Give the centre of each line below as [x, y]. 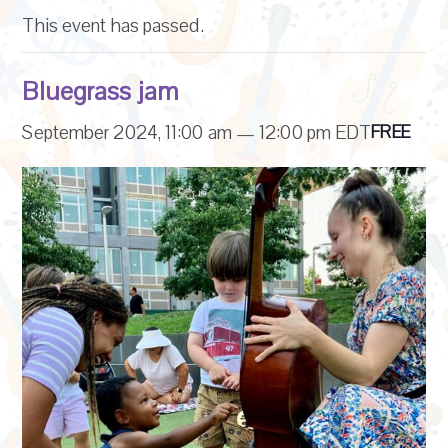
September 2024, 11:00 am [127, 132]
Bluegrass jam [100, 91]
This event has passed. [113, 25]
